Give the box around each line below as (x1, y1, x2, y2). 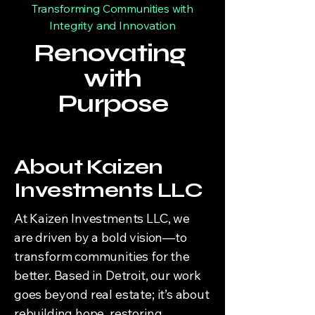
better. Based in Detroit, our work (14, 267, 201, 283)
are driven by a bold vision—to (14, 229, 187, 245)
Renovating (33, 38, 193, 68)
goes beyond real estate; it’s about (14, 286, 210, 302)
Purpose (58, 89, 168, 119)
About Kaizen (14, 154, 163, 179)
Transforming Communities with (31, 1, 194, 15)
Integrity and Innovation (49, 18, 176, 32)
